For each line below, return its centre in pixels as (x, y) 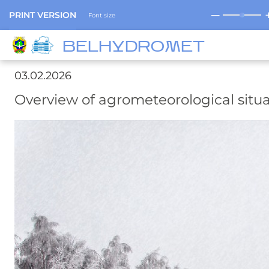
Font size (102, 15)
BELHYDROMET (133, 47)
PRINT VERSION (43, 15)
